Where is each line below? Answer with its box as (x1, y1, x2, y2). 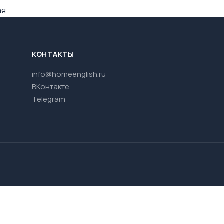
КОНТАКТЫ (32, 49, 74, 59)
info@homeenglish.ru (32, 69, 106, 79)
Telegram (32, 94, 65, 104)
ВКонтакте (32, 81, 69, 92)
